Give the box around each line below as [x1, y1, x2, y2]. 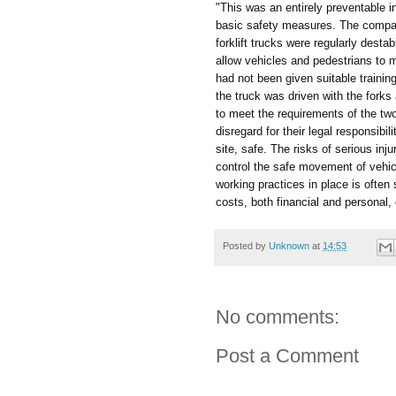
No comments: [216, 305, 339, 328]
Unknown [269, 240, 309, 252]
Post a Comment [216, 344, 359, 367]
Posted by [223, 240, 269, 252]
